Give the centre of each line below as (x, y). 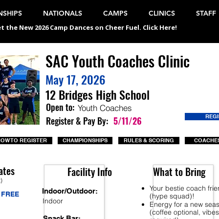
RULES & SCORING (149, 140)
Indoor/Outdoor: (70, 191)
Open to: (60, 107)
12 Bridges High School (97, 94)
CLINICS (162, 13)
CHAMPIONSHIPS (85, 140)
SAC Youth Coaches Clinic (117, 61)
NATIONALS (63, 13)
